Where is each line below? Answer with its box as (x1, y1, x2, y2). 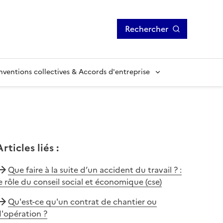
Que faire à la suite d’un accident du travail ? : (7, 163, 182, 176)
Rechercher (125, 23, 168, 35)
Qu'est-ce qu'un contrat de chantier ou (7, 195, 157, 208)
